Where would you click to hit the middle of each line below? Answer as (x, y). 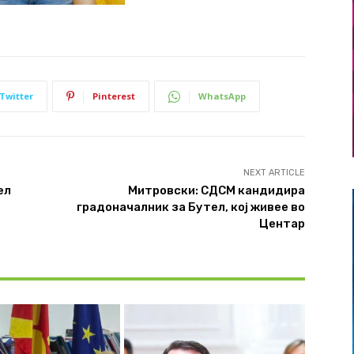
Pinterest (114, 96)
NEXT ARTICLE (274, 173)
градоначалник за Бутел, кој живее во (190, 207)
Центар (282, 224)
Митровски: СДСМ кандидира (216, 191)
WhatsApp (222, 96)
